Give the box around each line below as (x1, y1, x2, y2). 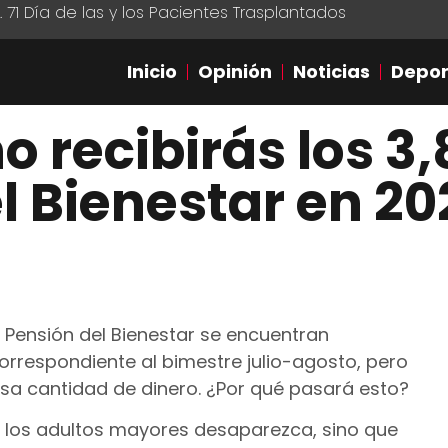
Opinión (198, 59, 272, 84)
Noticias (293, 59, 370, 84)
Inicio (127, 59, 177, 84)
